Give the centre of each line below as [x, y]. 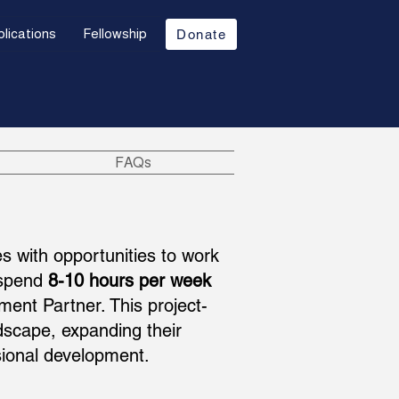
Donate [201, 34]
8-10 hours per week [130, 281]
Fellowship [115, 33]
